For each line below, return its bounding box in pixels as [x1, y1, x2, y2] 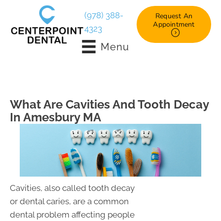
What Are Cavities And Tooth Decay [10, 97, 209, 112]
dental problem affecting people [10, 210, 135, 220]
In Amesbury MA [10, 110, 101, 125]
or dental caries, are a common [10, 196, 129, 207]
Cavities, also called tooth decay [10, 183, 135, 193]
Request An [155, 11, 193, 21]
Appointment [153, 19, 195, 29]
